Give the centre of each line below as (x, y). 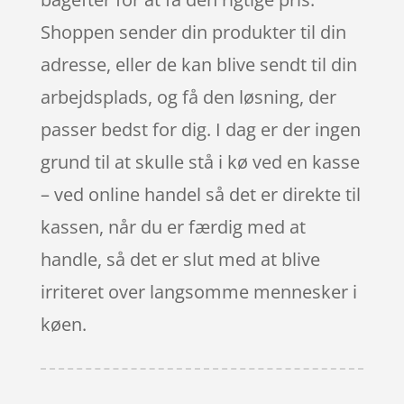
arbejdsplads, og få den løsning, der (188, 96)
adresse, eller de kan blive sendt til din (198, 64)
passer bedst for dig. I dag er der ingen (200, 129)
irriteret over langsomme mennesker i (198, 291)
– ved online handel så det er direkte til (200, 194)
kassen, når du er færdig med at (173, 226)
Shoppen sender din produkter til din (193, 32)
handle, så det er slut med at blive (180, 259)
